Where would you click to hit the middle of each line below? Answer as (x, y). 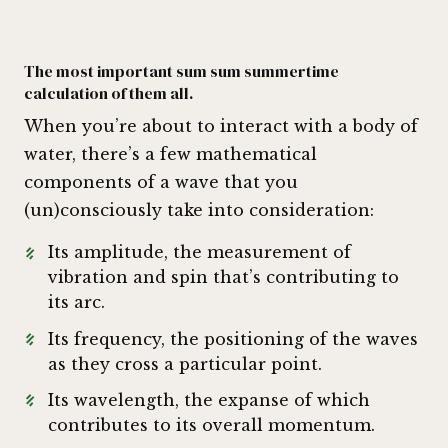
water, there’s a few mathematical (170, 154)
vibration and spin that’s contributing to (223, 277)
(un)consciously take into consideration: (199, 210)
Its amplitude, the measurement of (199, 252)
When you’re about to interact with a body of (221, 126)
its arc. (76, 302)
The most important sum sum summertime (181, 71)
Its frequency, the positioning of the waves (233, 338)
